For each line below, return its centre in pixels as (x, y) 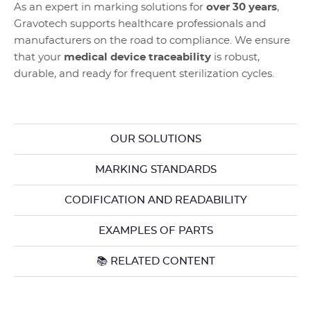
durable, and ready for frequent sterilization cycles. (144, 74)
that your (39, 57)
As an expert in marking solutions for (110, 7)
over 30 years (242, 7)
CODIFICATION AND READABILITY (155, 200)
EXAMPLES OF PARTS (155, 231)
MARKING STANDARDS (155, 170)
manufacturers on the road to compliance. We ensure (152, 41)
